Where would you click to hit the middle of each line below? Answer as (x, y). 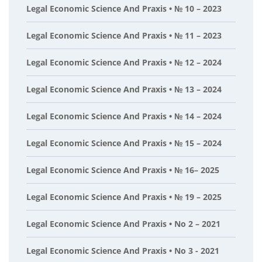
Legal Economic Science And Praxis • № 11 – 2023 (124, 35)
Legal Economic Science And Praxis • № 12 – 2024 (124, 62)
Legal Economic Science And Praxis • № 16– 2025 (123, 170)
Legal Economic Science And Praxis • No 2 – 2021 (123, 224)
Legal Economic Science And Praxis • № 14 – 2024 (124, 116)
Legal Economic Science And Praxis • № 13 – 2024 (124, 89)
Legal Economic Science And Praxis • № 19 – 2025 (124, 197)
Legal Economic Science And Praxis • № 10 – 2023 (124, 8)
